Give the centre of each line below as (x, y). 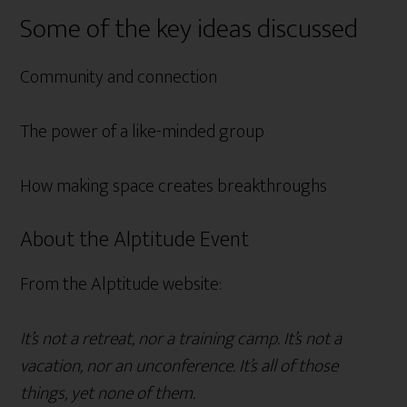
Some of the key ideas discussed (189, 29)
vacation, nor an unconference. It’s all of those (179, 366)
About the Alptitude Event (135, 239)
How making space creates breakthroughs (174, 186)
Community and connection (119, 77)
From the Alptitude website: (121, 284)
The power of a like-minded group (143, 131)
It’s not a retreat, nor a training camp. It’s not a (181, 338)
